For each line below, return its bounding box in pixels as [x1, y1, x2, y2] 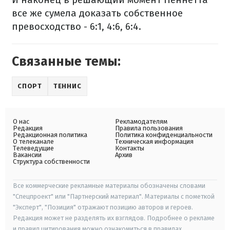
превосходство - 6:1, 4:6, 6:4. [12, 21, 141, 33]
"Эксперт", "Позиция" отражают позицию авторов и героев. [13, 203, 193, 212]
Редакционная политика [13, 131, 87, 139]
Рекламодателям [115, 118, 167, 126]
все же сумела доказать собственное [12, 7, 183, 20]
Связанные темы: [12, 54, 121, 70]
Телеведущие [13, 144, 54, 152]
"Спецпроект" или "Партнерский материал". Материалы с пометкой [13, 193, 215, 201]
